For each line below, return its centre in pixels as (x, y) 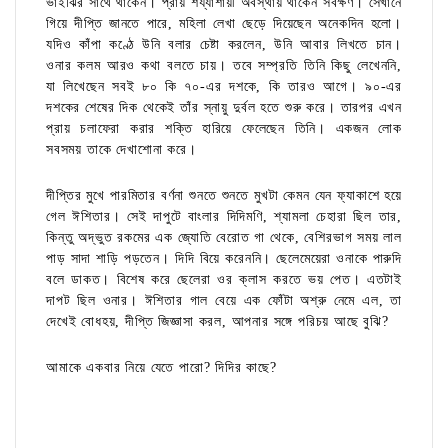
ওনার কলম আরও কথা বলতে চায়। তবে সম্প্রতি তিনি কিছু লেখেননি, (224, 66)
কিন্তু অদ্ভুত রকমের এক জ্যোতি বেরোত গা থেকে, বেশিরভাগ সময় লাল (224, 238)
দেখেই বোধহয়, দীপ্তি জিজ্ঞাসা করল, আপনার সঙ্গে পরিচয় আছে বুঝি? (217, 322)
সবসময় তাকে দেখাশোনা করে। (121, 150)
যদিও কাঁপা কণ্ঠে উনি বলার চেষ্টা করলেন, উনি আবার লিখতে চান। (224, 45)
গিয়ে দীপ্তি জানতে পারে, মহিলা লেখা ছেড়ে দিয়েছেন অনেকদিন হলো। (224, 24)
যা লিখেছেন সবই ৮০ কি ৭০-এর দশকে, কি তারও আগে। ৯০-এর (224, 87)
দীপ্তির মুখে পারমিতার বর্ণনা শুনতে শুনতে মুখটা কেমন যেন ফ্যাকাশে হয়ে (224, 196)
